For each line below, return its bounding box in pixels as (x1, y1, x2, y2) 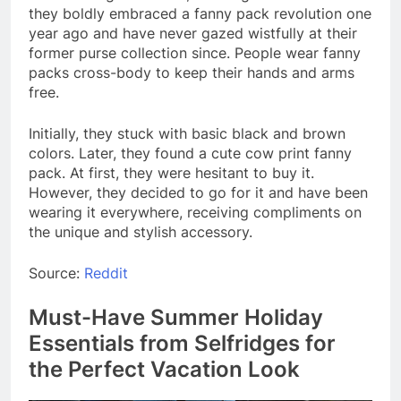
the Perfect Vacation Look (29, 356, 300, 383)
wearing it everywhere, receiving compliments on (29, 203, 362, 222)
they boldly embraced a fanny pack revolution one (29, 4, 371, 23)
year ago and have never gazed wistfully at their (29, 24, 357, 43)
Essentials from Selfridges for (29, 330, 336, 357)
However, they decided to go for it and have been (29, 183, 368, 202)
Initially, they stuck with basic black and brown (29, 124, 346, 143)
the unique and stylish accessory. (29, 223, 252, 242)
